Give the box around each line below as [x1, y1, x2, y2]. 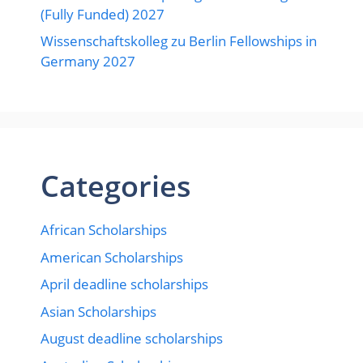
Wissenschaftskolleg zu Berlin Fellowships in [41, 32, 317, 51]
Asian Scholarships [41, 301, 156, 321]
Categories [41, 166, 191, 207]
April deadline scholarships [41, 275, 208, 294]
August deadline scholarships [41, 329, 223, 348]
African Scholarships [41, 220, 167, 240]
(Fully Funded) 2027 [41, 4, 164, 23]
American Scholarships [41, 247, 183, 267]
